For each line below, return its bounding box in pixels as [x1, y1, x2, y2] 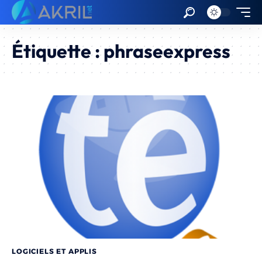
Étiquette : [12, 39, 104, 63]
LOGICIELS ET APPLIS [12, 246, 97, 256]
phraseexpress [104, 39, 230, 63]
